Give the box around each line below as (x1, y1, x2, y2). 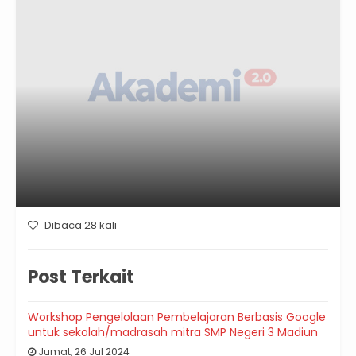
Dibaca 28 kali (42, 218, 117, 234)
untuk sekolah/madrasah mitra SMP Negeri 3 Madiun (28, 324, 318, 341)
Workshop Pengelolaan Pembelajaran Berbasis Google (28, 309, 326, 326)
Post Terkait (28, 265, 134, 290)
